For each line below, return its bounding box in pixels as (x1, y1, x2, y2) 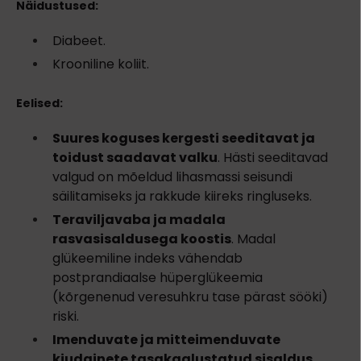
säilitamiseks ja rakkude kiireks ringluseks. (52, 187, 312, 206)
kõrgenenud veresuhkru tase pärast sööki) (58, 288, 328, 307)
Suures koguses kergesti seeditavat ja (52, 129, 315, 148)
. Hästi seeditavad (218, 148, 328, 168)
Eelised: (16, 95, 63, 112)
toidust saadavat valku (52, 148, 218, 168)
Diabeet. (52, 31, 106, 51)
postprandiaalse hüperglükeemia (52, 268, 263, 288)
